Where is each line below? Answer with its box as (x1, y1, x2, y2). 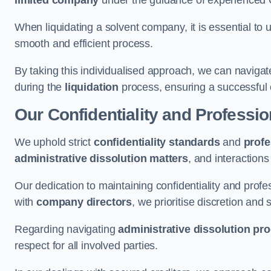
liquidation (65, 81, 119, 93)
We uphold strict (15, 136, 94, 148)
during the (15, 81, 65, 93)
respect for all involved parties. (15, 240, 158, 252)
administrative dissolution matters (15, 152, 188, 165)
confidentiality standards (93, 136, 220, 148)
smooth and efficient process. (15, 38, 153, 50)
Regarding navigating (15, 223, 119, 235)
